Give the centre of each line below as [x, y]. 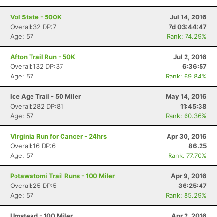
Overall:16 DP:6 [33, 146]
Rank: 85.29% [186, 195]
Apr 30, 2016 [187, 136]
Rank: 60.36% [186, 116]
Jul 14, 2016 [188, 17]
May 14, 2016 [186, 96]
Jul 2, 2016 [190, 57]
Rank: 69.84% [186, 76]
